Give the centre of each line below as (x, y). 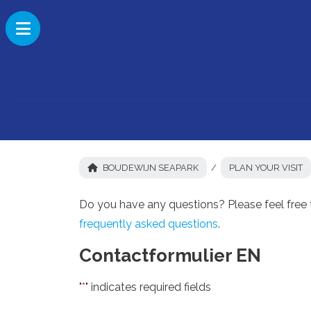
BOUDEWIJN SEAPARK (151, 168)
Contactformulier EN (170, 255)
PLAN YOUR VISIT (266, 168)
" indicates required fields (148, 287)
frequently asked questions (149, 224)
